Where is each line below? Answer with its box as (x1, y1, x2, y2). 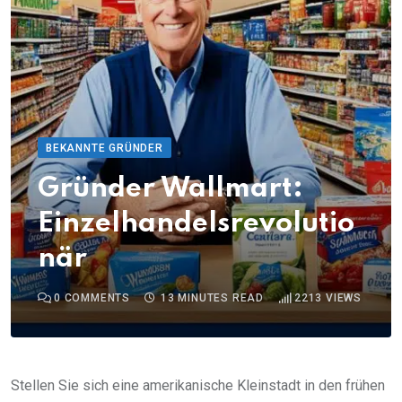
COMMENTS (60, 292, 131, 305)
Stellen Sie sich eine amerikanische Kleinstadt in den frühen (11, 377, 385, 395)
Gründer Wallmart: (38, 175, 303, 204)
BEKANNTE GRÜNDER (46, 142, 163, 155)
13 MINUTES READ (161, 292, 265, 305)
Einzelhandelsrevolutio (38, 210, 354, 239)
